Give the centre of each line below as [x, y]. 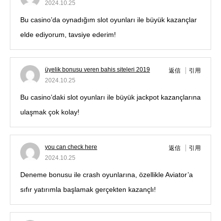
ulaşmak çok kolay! [50, 112]
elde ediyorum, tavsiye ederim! [68, 35]
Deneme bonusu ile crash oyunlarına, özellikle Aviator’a [107, 175]
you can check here [71, 147]
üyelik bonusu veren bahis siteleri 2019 [97, 70]
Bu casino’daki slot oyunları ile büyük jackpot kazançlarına [110, 97]
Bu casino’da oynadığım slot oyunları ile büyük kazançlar [109, 20]
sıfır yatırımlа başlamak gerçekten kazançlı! [88, 190]
